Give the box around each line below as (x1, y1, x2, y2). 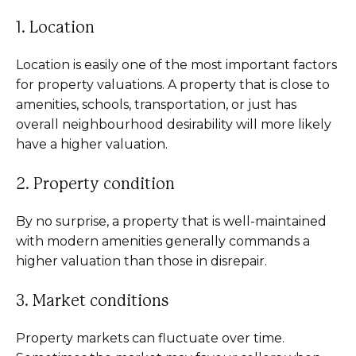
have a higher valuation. (16, 137, 168, 152)
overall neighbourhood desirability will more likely (16, 117, 331, 132)
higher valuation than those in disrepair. (16, 253, 267, 269)
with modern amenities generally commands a (16, 234, 310, 249)
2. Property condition (16, 176, 175, 192)
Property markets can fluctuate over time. (16, 331, 284, 346)
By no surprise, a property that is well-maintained (16, 214, 327, 229)
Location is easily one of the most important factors (16, 57, 337, 72)
